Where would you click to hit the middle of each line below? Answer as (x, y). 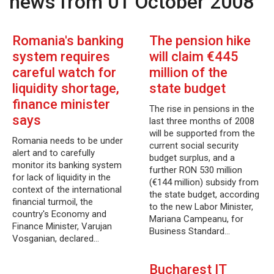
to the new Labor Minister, (201, 207)
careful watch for (64, 72)
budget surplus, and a (192, 158)
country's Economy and (59, 214)
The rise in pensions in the (202, 109)
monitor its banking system (67, 165)
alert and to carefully (54, 153)
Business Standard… (190, 231)
